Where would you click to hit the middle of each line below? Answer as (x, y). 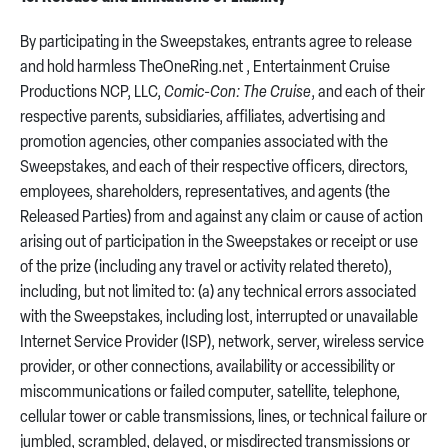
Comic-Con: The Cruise (237, 93)
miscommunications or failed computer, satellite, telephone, (210, 393)
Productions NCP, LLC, (92, 93)
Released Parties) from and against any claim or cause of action (221, 218)
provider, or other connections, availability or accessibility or (207, 368)
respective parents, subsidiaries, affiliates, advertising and (202, 118)
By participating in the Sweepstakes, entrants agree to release (216, 43)
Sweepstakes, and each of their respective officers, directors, (214, 168)
